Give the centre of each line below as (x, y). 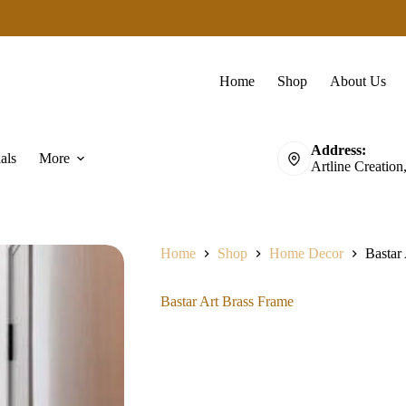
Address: (339, 150)
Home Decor (306, 254)
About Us (358, 81)
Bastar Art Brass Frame (227, 302)
